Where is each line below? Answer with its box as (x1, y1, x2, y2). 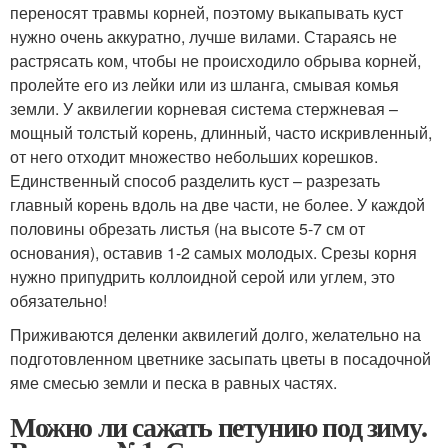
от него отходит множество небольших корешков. (10, 145, 378, 168)
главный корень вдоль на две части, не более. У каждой (10, 193, 425, 216)
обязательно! (10, 289, 107, 312)
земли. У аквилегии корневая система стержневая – (10, 97, 398, 120)
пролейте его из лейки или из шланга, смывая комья (10, 73, 399, 96)
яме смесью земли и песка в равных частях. (10, 371, 337, 394)
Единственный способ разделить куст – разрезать (10, 169, 380, 192)
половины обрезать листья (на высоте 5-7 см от (10, 217, 365, 240)
